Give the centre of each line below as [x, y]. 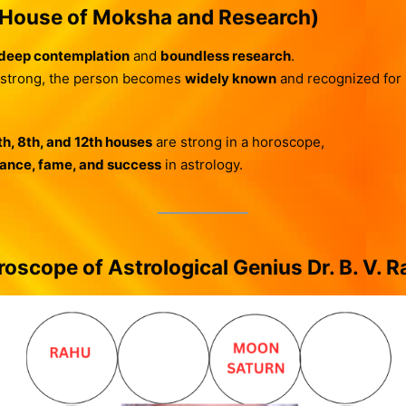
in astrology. [202, 165]
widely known [230, 79]
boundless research [225, 56]
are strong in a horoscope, [238, 142]
